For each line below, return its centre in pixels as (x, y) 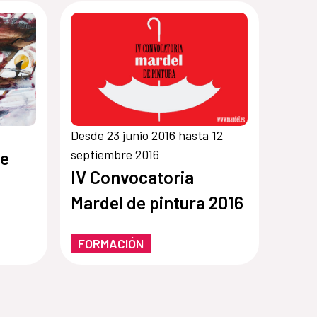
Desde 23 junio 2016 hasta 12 (147, 135)
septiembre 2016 (115, 154)
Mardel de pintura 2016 (157, 202)
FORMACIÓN (111, 243)
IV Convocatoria (133, 177)
